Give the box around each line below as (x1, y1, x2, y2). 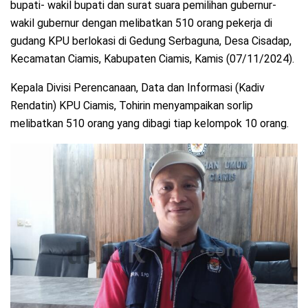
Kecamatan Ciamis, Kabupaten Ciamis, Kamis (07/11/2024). (10, 52, 294, 65)
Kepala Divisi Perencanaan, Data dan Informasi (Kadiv (10, 80, 265, 94)
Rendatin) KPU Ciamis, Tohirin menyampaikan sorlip (10, 98, 253, 112)
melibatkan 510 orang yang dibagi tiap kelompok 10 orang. (10, 116, 289, 130)
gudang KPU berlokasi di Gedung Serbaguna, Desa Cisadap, (10, 34, 291, 47)
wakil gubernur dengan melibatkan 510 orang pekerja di (10, 16, 272, 30)
